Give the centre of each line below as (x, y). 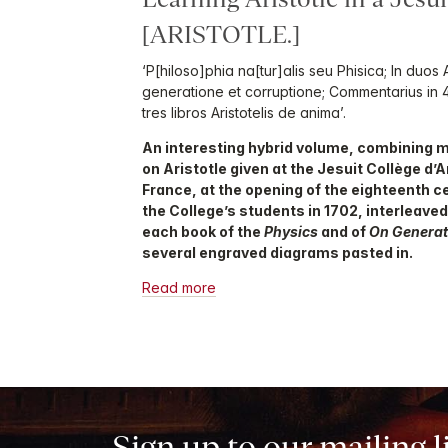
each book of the (203, 231)
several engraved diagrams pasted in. (277, 252)
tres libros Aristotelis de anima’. (244, 112)
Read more (179, 287)
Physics (291, 231)
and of (343, 231)
